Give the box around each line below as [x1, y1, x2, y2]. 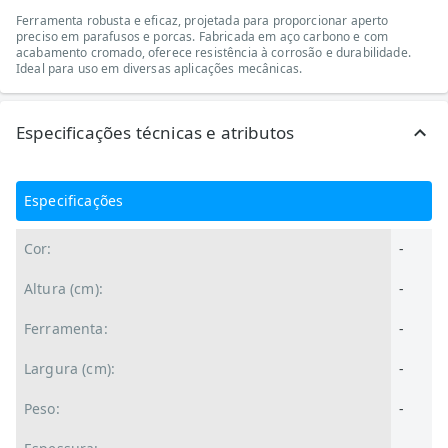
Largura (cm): [24, 359, 115, 378]
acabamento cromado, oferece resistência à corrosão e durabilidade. [16, 44, 411, 61]
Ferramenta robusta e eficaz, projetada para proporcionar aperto [16, 12, 389, 29]
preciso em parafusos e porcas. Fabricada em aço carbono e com [16, 28, 389, 45]
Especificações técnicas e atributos [16, 121, 295, 144]
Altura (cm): [24, 279, 103, 298]
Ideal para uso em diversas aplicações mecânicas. [16, 60, 303, 77]
